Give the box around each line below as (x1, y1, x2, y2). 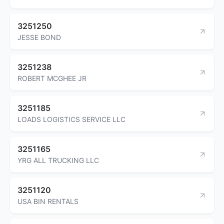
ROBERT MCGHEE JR (17, 73, 86, 82)
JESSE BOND (17, 32, 61, 41)
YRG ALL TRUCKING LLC (17, 155, 99, 164)
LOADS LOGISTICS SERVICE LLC (17, 114, 125, 123)
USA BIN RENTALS (17, 196, 78, 205)
